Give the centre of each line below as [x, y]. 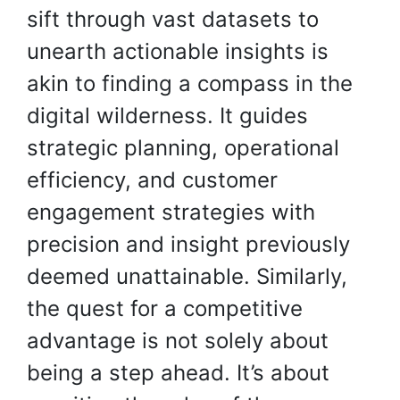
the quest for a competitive [165, 308]
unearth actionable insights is [178, 51]
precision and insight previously [188, 244]
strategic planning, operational [183, 148]
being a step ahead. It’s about [178, 373]
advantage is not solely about [178, 341]
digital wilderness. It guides [167, 116]
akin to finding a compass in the [190, 83]
